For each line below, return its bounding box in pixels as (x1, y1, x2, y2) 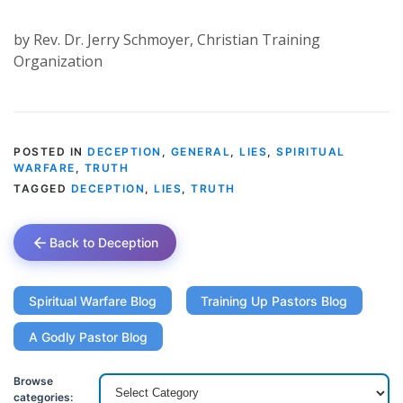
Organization (13, 51, 103, 72)
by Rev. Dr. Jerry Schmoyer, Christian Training (13, 30, 320, 50)
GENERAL (170, 145, 230, 159)
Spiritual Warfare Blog (28, 292, 157, 309)
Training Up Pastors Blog (201, 292, 348, 309)
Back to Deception (49, 235, 158, 251)
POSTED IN (13, 145, 87, 159)
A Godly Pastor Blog (28, 328, 148, 345)
